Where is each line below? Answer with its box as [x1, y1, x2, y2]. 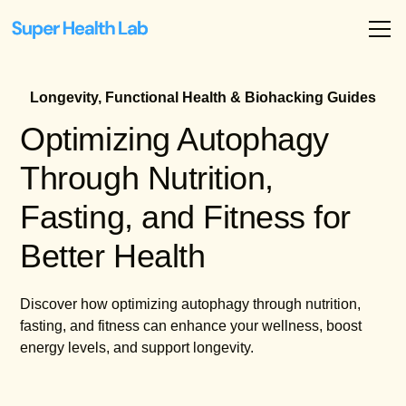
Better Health [20, 237, 206, 275]
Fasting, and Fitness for [20, 198, 351, 236]
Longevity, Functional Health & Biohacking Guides [30, 90, 376, 105]
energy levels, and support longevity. [20, 340, 255, 355]
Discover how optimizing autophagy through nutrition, [20, 296, 362, 312]
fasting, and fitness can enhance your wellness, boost [20, 318, 362, 333]
